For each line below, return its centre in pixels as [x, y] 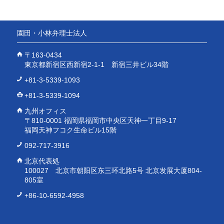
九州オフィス [45, 111]
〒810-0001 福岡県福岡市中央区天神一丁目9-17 [100, 121]
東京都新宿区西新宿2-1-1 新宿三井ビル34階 [96, 65]
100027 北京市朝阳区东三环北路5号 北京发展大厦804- [113, 170]
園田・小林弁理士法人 [56, 33]
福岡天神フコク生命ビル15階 [70, 130]
